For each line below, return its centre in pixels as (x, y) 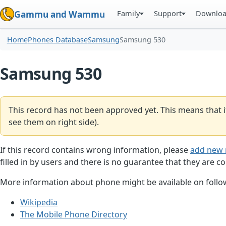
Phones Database (58, 40)
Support (168, 13)
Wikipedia (39, 202)
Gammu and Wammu (60, 14)
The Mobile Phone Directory (74, 214)
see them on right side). (54, 122)
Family (129, 13)
